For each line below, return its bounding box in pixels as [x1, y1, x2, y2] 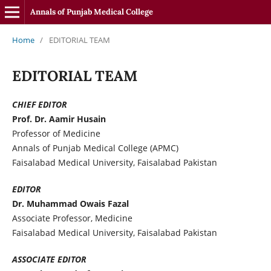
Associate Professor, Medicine [11, 212, 132, 224]
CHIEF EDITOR [11, 98, 67, 110]
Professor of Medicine [11, 127, 100, 139]
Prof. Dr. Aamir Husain [11, 113, 106, 125]
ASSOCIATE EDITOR [11, 253, 87, 265]
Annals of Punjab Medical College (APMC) [11, 142, 178, 154]
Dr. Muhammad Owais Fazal [11, 197, 129, 209]
